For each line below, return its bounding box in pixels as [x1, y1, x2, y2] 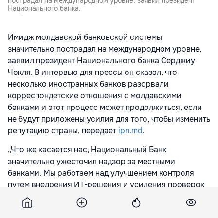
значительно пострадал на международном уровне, [8, 43, 201, 54]
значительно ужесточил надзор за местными [8, 156, 175, 166]
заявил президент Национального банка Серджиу [8, 55, 195, 66]
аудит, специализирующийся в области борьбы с [8, 202, 193, 213]
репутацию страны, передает [8, 125, 118, 136]
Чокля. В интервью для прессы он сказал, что [8, 67, 177, 77]
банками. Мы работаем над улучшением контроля [8, 167, 194, 178]
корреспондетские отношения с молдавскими [8, 90, 182, 101]
